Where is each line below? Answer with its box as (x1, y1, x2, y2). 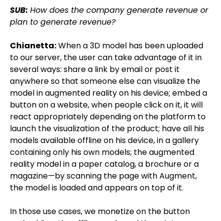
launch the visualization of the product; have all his (10, 123, 204, 134)
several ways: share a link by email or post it (10, 64, 180, 75)
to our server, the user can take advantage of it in (10, 52, 202, 63)
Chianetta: (10, 40, 56, 51)
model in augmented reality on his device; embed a (10, 87, 207, 99)
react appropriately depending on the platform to (10, 111, 206, 122)
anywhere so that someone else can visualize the (10, 75, 200, 87)
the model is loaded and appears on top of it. (10, 182, 184, 193)
